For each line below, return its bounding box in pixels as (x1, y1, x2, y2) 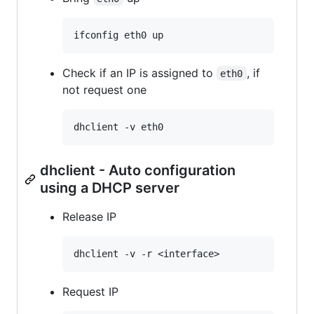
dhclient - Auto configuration (40, 161, 235, 179)
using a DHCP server (40, 179, 179, 196)
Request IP (62, 284, 118, 299)
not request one (62, 82, 146, 97)
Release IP (62, 209, 116, 224)
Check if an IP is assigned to (62, 65, 217, 80)
